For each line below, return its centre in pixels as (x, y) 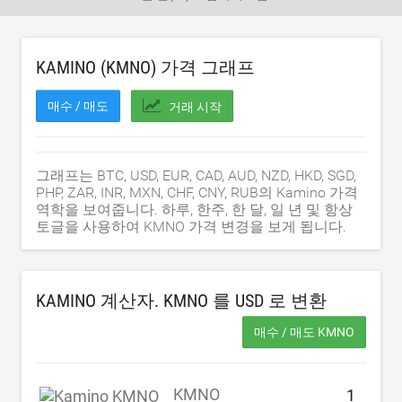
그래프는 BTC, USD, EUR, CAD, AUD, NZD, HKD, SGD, (196, 175)
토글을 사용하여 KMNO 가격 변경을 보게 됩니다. (191, 227)
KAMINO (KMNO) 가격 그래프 (145, 67)
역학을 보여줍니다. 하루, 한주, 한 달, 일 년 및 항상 (194, 210)
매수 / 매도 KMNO (304, 332)
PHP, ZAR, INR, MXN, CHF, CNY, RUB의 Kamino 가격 (197, 192)
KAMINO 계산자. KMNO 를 (135, 301)
